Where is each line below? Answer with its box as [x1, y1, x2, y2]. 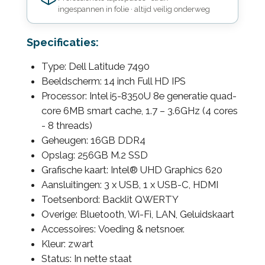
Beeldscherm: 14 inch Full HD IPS [41, 75, 186, 87]
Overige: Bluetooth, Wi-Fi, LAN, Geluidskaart [41, 208, 234, 220]
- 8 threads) [41, 119, 92, 131]
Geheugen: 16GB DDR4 [41, 134, 146, 146]
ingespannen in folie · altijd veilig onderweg [57, 5, 210, 14]
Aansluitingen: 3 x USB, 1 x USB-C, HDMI [41, 178, 218, 190]
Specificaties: [26, 35, 99, 49]
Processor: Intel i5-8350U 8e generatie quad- [41, 89, 237, 102]
